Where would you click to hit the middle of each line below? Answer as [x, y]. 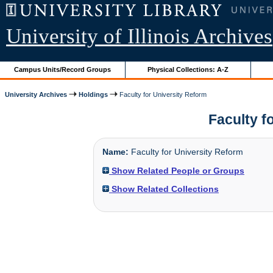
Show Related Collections [164, 189]
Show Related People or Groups [177, 170]
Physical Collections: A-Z [188, 69]
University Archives [36, 94]
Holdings [94, 94]
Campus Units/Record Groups [63, 69]
